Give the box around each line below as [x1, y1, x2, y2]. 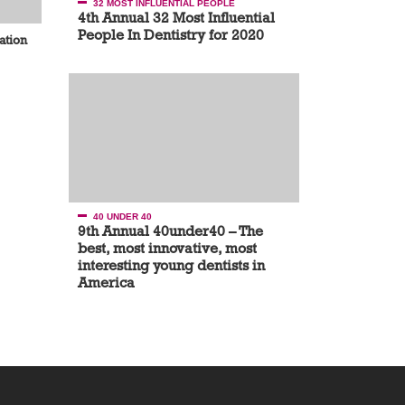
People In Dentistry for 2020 [78, 26, 264, 44]
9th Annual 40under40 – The [78, 222, 263, 240]
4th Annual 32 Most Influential [78, 9, 275, 27]
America [78, 274, 135, 292]
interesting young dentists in [78, 257, 265, 275]
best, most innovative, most [78, 240, 257, 258]
